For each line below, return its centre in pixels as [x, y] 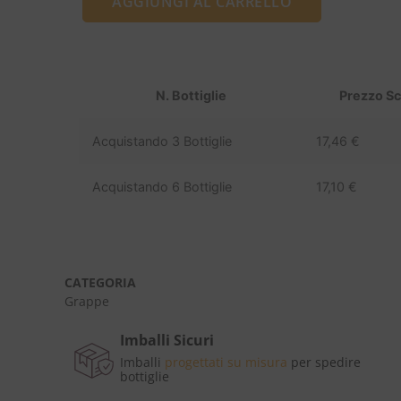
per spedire [324, 362]
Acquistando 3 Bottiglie [162, 141]
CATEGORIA [100, 282]
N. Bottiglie [191, 95]
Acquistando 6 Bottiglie [162, 186]
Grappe [87, 301]
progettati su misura [226, 362]
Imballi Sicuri [167, 340]
